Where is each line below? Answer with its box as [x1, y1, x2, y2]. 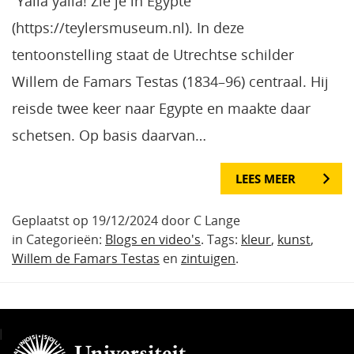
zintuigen [181, 249, 235, 267]
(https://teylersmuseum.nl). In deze [12, 17, 244, 37]
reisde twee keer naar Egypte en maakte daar [12, 98, 311, 118]
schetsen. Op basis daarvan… [12, 125, 206, 145]
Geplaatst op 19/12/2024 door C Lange [12, 211, 240, 229]
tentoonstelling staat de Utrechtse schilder [12, 44, 294, 64]
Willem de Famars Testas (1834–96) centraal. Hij [12, 71, 329, 91]
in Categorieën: [12, 230, 105, 248]
